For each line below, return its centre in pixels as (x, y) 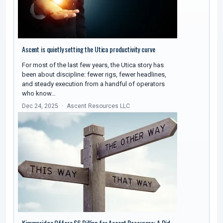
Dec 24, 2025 (40, 106)
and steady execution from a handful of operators (93, 84)
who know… (39, 94)
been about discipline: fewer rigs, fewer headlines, (94, 75)
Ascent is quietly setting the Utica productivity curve (89, 49)
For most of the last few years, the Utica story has (93, 65)
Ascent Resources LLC (98, 106)
